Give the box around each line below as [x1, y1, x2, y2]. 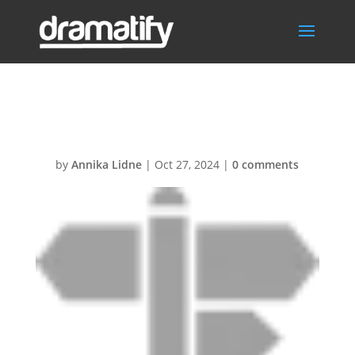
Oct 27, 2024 [155, 157, 220, 172]
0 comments [232, 157, 300, 172]
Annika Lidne [71, 157, 143, 172]
